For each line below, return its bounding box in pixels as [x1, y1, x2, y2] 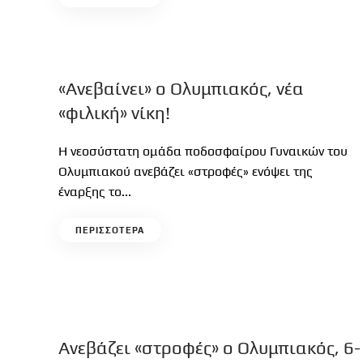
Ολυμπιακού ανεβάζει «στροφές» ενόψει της [58, 164, 313, 179]
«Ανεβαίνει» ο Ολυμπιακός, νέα [58, 78, 304, 99]
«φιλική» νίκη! [58, 102, 170, 123]
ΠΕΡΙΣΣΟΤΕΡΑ [75, 225, 144, 235]
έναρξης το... [58, 184, 131, 199]
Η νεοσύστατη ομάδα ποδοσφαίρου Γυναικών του [58, 143, 348, 159]
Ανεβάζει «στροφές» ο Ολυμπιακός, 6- [58, 337, 361, 358]
